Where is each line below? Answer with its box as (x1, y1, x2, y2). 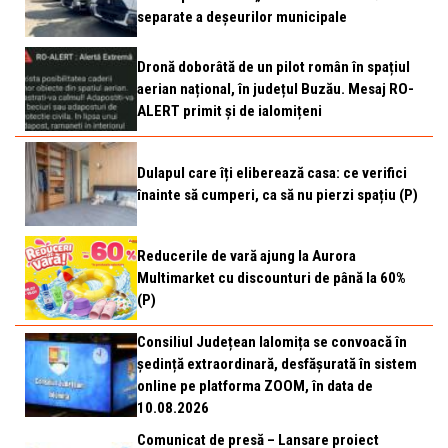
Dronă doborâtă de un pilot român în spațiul (137, 58, 410, 76)
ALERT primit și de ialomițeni (137, 102, 322, 120)
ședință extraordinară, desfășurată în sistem (137, 355, 417, 373)
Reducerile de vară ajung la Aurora (137, 247, 356, 265)
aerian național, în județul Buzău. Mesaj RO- (137, 80, 414, 98)
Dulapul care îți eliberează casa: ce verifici (137, 164, 407, 182)
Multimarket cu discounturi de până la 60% (137, 269, 406, 287)
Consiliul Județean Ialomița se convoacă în (137, 333, 407, 351)
